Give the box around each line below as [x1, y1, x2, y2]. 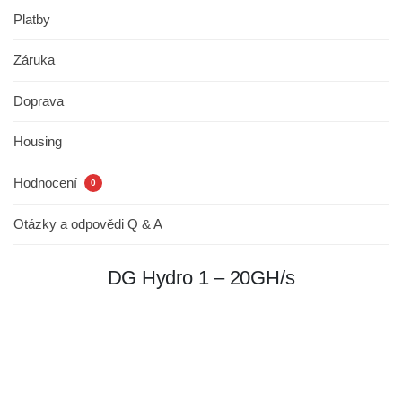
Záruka [13, 52, 55, 68]
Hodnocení [13, 174, 81, 190]
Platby [13, 12, 50, 28]
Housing [13, 134, 62, 150]
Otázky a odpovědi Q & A [13, 215, 162, 232]
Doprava [13, 92, 64, 109]
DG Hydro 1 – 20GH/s [107, 267, 295, 290]
